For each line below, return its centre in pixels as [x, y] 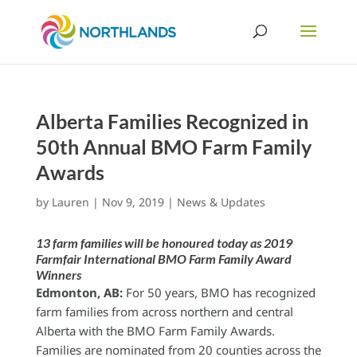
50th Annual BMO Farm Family [173, 147]
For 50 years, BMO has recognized [219, 292]
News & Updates [221, 202]
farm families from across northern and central [164, 312]
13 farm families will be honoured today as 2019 [164, 243]
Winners [58, 275]
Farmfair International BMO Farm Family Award [163, 259]
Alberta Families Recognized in [172, 121]
